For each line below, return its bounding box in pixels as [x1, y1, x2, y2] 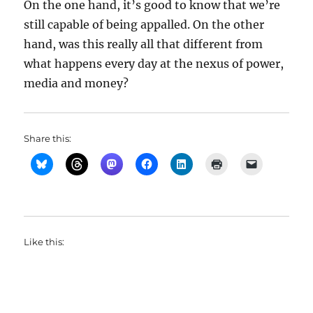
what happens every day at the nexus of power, [24, 57, 284, 71]
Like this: [24, 236, 65, 247]
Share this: [24, 133, 72, 144]
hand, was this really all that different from [24, 37, 263, 51]
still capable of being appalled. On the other [24, 17, 265, 31]
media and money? [24, 76, 129, 90]
